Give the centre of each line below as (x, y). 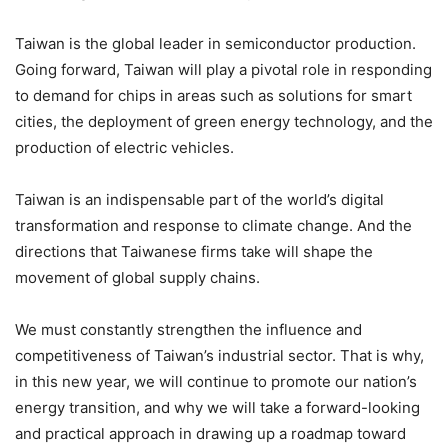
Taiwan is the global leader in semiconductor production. (215, 43)
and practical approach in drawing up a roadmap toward (210, 433)
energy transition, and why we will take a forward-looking (217, 407)
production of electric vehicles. (124, 147)
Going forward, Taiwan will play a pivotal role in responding (223, 69)
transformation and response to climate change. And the (213, 225)
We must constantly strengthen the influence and (188, 329)
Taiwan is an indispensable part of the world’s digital (199, 199)
